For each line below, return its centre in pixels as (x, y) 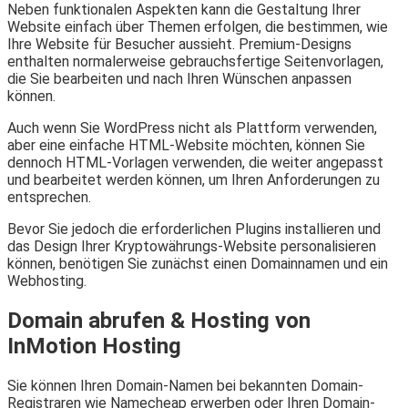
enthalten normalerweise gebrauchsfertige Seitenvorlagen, (195, 62)
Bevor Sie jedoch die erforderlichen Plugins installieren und (194, 229)
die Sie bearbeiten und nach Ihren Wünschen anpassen (179, 79)
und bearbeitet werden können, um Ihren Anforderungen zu (194, 180)
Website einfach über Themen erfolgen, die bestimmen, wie (198, 27)
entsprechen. (49, 198)
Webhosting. (47, 281)
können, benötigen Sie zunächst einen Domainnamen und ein (198, 264)
